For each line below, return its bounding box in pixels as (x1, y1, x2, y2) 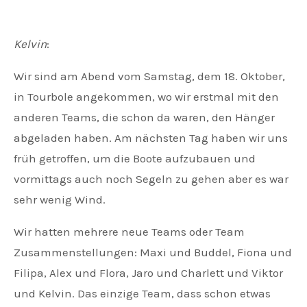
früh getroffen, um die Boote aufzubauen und (14, 151, 256, 166)
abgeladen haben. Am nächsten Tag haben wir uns (14, 131, 288, 145)
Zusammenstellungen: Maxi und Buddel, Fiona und (14, 245, 292, 260)
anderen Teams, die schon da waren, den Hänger (14, 110, 275, 125)
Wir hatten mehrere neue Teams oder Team (14, 225, 245, 239)
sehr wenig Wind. (14, 193, 106, 207)
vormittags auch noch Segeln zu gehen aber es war (14, 172, 288, 186)
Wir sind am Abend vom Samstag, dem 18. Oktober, (14, 69, 285, 84)
